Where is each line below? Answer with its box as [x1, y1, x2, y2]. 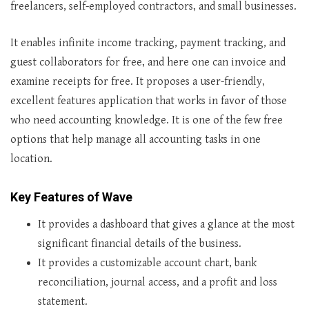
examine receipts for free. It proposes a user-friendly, [10, 75, 265, 88]
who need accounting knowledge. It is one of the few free [10, 114, 283, 127]
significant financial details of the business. [38, 237, 241, 250]
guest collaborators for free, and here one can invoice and [10, 56, 286, 69]
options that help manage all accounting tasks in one [10, 133, 261, 146]
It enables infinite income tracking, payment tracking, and [10, 37, 286, 50]
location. [10, 152, 52, 166]
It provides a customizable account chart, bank [38, 257, 257, 270]
